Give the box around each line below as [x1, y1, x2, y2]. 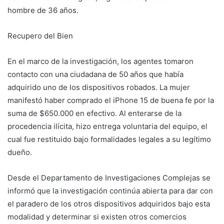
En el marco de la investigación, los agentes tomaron [7, 56, 193, 66]
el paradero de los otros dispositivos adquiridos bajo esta [7, 198, 210, 208]
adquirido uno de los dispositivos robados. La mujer [7, 82, 190, 92]
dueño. [7, 147, 32, 157]
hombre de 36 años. [7, 5, 78, 15]
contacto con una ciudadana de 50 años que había [7, 69, 183, 79]
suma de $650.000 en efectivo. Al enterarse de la [7, 108, 181, 118]
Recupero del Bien [7, 30, 73, 40]
